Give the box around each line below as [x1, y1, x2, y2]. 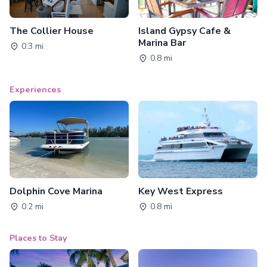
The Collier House [10, 24, 94, 38]
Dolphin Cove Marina [10, 184, 103, 198]
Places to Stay [10, 231, 67, 244]
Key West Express [138, 184, 223, 198]
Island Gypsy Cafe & [138, 24, 231, 38]
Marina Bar [138, 36, 186, 49]
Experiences [10, 83, 61, 95]
